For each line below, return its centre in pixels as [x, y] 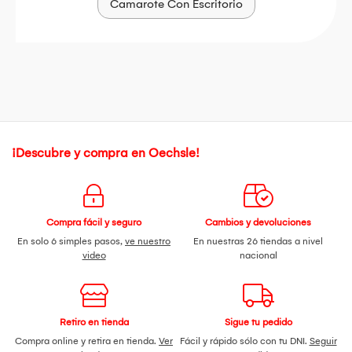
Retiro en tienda [94, 323]
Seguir [323, 341]
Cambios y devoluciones [258, 223]
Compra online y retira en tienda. [87, 341]
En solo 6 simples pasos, [71, 242]
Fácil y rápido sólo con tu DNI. [244, 341]
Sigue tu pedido [258, 323]
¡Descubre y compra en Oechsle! [106, 153]
